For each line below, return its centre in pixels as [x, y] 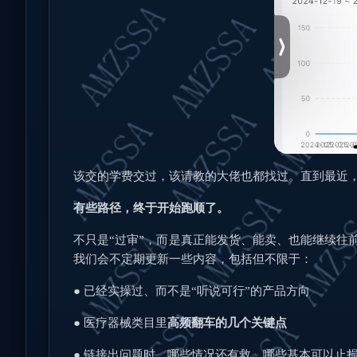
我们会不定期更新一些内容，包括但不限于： [193, 259]
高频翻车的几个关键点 [227, 323]
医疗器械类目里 [126, 323]
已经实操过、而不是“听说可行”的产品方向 [197, 291]
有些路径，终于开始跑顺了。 [151, 208]
